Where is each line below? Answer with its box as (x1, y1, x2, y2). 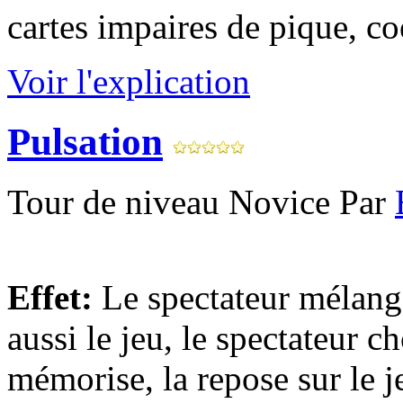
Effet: (7, 277, 93, 317)
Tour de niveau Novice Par (7, 182, 395, 221)
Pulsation (7, 120, 163, 163)
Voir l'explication (7, 61, 250, 101)
